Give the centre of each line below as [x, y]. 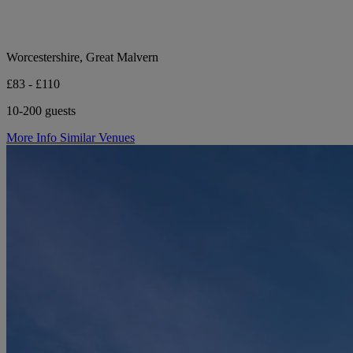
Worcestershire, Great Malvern [82, 57]
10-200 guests [41, 110]
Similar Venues [97, 137]
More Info [33, 137]
